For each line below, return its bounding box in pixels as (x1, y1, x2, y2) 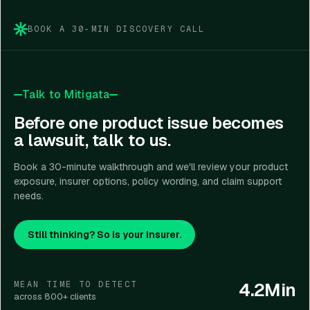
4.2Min (239, 278, 296, 302)
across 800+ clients (14, 290, 96, 302)
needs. (14, 190, 44, 202)
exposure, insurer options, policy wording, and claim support (14, 175, 282, 188)
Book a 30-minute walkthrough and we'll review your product (14, 161, 288, 173)
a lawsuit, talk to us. (14, 129, 171, 151)
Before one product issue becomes (14, 112, 284, 134)
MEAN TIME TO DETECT (14, 278, 138, 290)
